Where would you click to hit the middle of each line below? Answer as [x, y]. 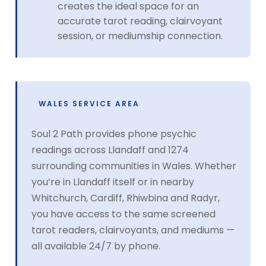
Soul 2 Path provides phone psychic [114, 134]
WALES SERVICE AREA [89, 103]
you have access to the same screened [123, 214]
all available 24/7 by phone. [96, 246]
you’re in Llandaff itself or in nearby [113, 182]
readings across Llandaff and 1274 [110, 150]
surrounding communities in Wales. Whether [134, 166]
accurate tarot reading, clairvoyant [140, 21]
